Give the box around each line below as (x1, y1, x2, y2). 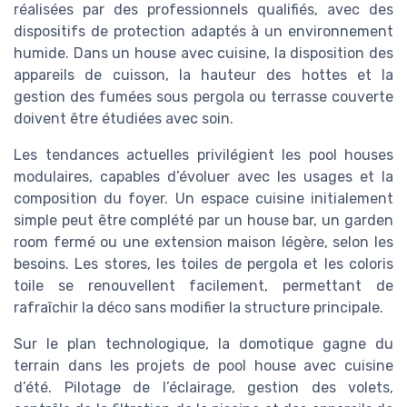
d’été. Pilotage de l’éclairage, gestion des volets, (14, 379, 393, 397)
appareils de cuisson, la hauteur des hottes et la (14, 66, 393, 84)
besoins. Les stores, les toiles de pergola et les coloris (14, 255, 393, 273)
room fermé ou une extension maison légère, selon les (14, 233, 393, 252)
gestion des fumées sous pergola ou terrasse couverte (14, 88, 393, 106)
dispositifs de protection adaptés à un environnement (14, 23, 393, 41)
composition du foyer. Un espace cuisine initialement (14, 190, 393, 208)
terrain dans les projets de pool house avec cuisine (14, 357, 393, 375)
